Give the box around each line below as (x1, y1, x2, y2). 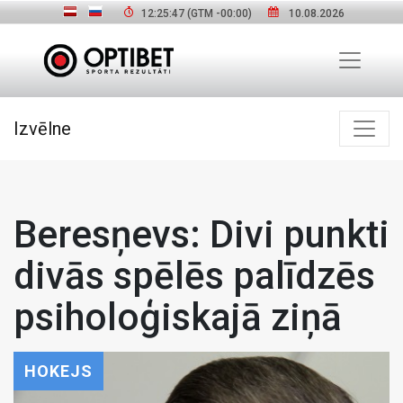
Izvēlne (13, 117, 71, 139)
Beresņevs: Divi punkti (13, 211, 390, 256)
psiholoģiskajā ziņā (13, 294, 342, 339)
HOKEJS (24, 361, 93, 381)
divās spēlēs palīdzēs (13, 253, 375, 298)
